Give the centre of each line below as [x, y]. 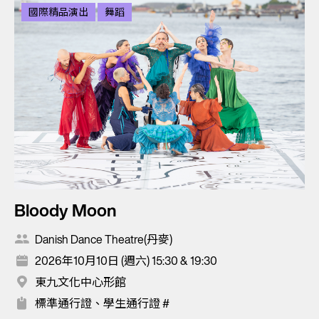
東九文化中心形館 [80, 282]
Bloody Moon [66, 210]
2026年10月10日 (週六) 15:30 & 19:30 [126, 260]
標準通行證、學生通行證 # [102, 303]
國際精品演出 [58, 11]
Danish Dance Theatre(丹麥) [104, 239]
